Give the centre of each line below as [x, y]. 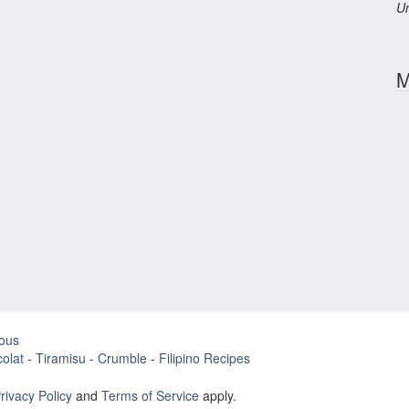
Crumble [122, 358]
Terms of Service [150, 395]
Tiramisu [61, 358]
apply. [218, 395]
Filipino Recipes [204, 358]
